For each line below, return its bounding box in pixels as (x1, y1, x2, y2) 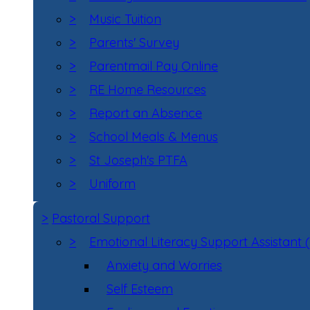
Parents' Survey (89, 35, 179, 51)
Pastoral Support (52, 210, 150, 226)
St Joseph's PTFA (89, 152, 188, 168)
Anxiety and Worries (107, 257, 222, 273)
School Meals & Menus (89, 129, 218, 145)
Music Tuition (89, 11, 161, 27)
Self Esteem (107, 281, 173, 297)
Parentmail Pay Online (89, 58, 218, 74)
